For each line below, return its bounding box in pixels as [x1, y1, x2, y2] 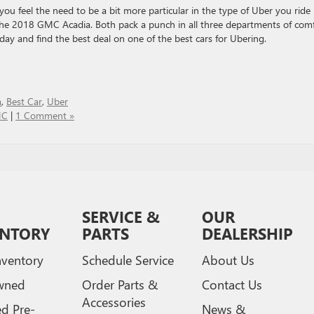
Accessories [82, 294, 146, 310]
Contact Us [201, 276, 262, 293]
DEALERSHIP [201, 223, 293, 244]
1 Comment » [15, 109, 74, 122]
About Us [201, 252, 254, 268]
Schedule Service [82, 252, 175, 268]
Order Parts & [82, 276, 158, 293]
